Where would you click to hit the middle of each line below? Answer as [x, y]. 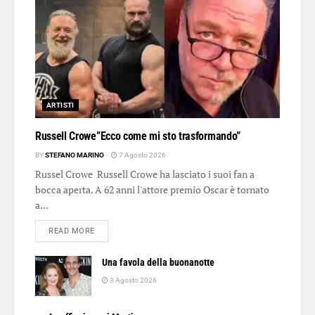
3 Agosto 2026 [133, 280]
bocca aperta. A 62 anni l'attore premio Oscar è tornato [152, 189]
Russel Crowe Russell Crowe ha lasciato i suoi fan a [145, 174]
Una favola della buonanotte [158, 262]
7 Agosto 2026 [142, 155]
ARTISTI [60, 105]
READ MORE [72, 231]
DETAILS [110, 230]
